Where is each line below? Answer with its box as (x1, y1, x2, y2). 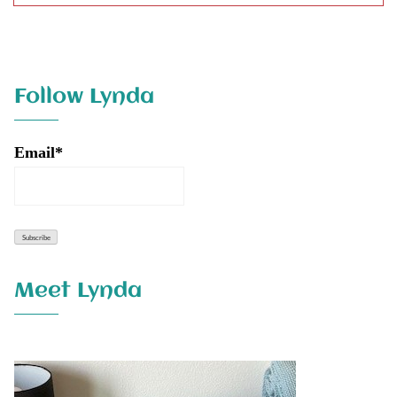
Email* (14, 144, 63, 161)
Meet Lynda (14, 279, 142, 302)
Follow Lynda (14, 86, 154, 108)
